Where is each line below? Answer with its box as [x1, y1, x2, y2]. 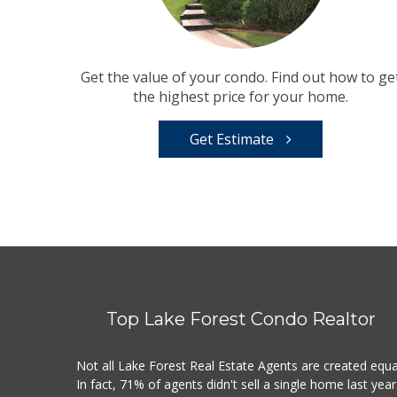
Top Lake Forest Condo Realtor [105, 308, 376, 331]
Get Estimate [190, 129, 278, 150]
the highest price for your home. [133, 87, 349, 107]
